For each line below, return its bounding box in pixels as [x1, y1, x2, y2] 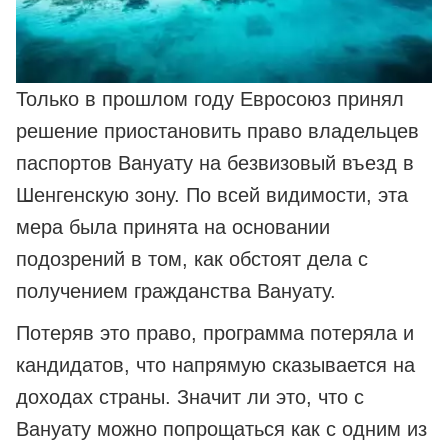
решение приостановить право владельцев [16, 120, 419, 143]
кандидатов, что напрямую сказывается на [16, 354, 415, 377]
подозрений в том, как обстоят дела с [16, 248, 368, 271]
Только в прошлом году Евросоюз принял [16, 88, 404, 111]
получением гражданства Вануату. [16, 280, 336, 303]
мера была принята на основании [16, 216, 330, 239]
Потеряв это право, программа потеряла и [16, 322, 414, 345]
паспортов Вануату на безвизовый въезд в [16, 152, 414, 175]
